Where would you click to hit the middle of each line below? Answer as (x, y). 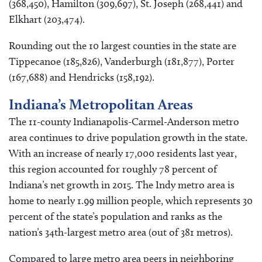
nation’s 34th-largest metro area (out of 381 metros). (121, 232)
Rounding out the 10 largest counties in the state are (123, 46)
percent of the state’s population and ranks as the (116, 217)
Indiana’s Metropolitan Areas (101, 104)
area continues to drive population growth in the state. (128, 138)
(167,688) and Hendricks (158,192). (82, 77)
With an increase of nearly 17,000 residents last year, (123, 154)
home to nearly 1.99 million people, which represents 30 (131, 201)
